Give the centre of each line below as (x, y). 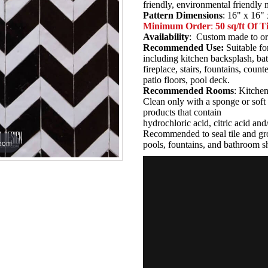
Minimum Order (177, 26)
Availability (166, 37)
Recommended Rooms (188, 91)
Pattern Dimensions (183, 15)
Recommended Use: (185, 48)
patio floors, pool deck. (186, 80)
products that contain (182, 112)
